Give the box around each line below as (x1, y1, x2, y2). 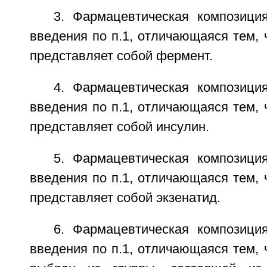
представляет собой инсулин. (29, 120, 209, 134)
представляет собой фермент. (29, 49, 213, 63)
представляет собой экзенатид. (29, 191, 221, 205)
